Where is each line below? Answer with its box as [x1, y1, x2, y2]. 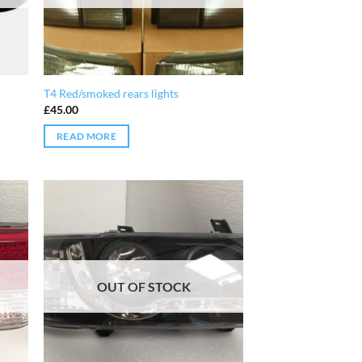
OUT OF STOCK [96, 278, 191, 294]
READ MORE [56, 131, 117, 142]
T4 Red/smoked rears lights [44, 86, 179, 101]
